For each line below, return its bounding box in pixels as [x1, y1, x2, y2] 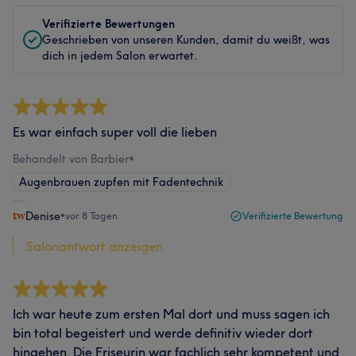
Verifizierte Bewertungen [42, 17, 175, 31]
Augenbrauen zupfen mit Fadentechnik [19, 175, 223, 189]
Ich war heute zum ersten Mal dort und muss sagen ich [13, 306, 330, 322]
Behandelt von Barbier [13, 152, 129, 166]
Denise [25, 209, 60, 223]
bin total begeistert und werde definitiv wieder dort [13, 325, 313, 341]
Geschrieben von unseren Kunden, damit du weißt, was [42, 33, 330, 47]
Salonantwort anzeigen [26, 238, 163, 254]
